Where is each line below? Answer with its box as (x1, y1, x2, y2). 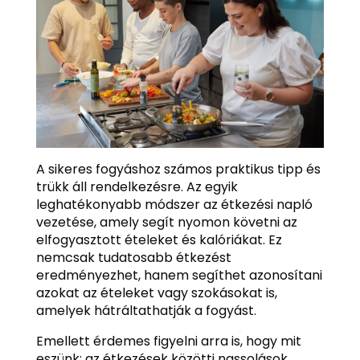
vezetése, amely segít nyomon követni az (35, 212, 297, 231)
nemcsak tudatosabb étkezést (35, 247, 231, 267)
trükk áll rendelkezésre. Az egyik (35, 177, 238, 196)
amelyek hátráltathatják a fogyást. (35, 301, 256, 320)
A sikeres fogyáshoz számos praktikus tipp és (35, 159, 321, 178)
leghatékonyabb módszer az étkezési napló (35, 194, 313, 214)
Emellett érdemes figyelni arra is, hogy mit (35, 331, 301, 350)
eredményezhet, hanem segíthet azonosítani (35, 265, 322, 284)
